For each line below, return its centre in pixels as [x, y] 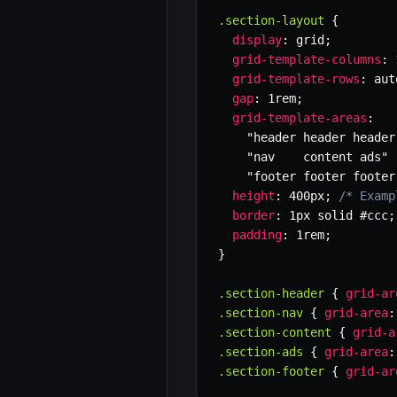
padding [257, 235]
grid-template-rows [296, 79]
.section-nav [261, 313]
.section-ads [261, 352]
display [257, 40]
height [253, 196]
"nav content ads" [317, 157]
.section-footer [271, 372]
